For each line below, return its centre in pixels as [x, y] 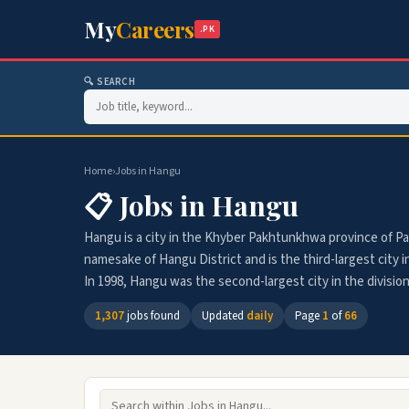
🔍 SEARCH [110, 82]
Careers [155, 29]
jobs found [152, 316]
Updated [224, 316]
